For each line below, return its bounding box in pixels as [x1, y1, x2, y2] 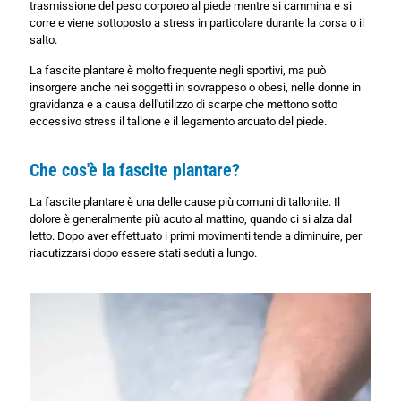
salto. [30, 32, 57, 47]
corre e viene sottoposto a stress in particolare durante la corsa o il [30, 15, 364, 30]
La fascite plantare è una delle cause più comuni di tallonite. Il [30, 194, 340, 209]
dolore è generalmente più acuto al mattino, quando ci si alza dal [30, 211, 352, 226]
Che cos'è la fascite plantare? [30, 158, 240, 181]
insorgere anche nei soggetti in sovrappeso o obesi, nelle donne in [30, 80, 361, 94]
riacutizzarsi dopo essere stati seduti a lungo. [30, 245, 257, 260]
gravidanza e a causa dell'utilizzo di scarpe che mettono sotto [30, 97, 337, 111]
